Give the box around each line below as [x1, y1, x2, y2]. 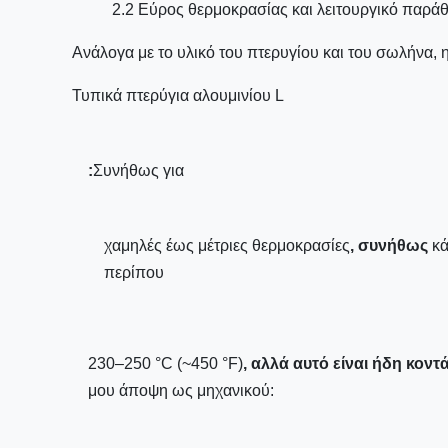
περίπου [104, 264, 164, 281]
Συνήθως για [93, 162, 184, 179]
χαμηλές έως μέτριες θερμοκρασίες [104, 237, 350, 254]
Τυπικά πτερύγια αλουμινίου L [72, 87, 284, 104]
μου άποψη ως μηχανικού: [88, 382, 274, 399]
